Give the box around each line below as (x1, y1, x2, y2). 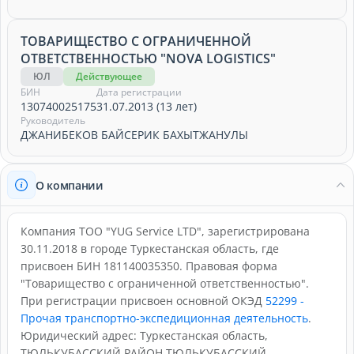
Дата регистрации (96, 85, 182, 99)
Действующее (76, 70, 142, 83)
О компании (36, 177, 104, 193)
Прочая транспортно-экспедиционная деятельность (21, 311, 308, 326)
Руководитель (21, 114, 85, 127)
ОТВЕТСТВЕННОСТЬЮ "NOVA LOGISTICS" (21, 50, 276, 67)
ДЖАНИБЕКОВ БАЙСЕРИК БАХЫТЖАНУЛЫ (21, 127, 248, 142)
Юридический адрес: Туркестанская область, (21, 328, 268, 343)
